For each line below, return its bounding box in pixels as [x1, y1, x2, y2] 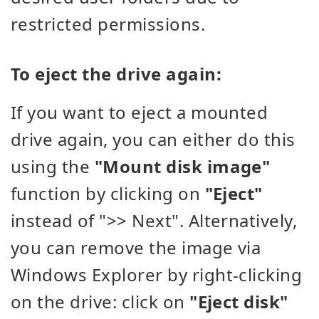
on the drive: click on [11, 290, 190, 314]
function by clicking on [11, 182, 205, 206]
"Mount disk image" [94, 155, 271, 179]
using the [11, 155, 95, 179]
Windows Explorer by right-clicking [11, 263, 303, 287]
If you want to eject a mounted [11, 100, 268, 125]
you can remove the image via [11, 236, 261, 260]
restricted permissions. [11, 12, 206, 36]
